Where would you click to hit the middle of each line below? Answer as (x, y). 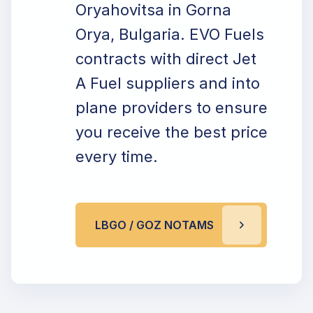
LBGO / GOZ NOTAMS (154, 225)
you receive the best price (172, 132)
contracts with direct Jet (166, 59)
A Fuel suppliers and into (168, 83)
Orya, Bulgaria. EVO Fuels (170, 34)
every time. (117, 156)
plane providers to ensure (172, 108)
